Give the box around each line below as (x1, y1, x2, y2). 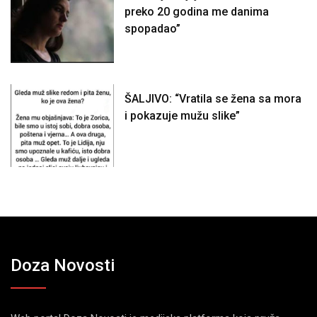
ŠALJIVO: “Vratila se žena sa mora (125, 92, 302, 106)
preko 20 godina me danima (125, 5, 270, 19)
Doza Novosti (11, 255, 115, 276)
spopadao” (125, 22, 181, 36)
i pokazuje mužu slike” (125, 109, 241, 123)
